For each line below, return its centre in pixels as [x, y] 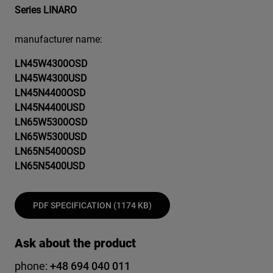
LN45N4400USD [50, 108]
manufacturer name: [58, 40]
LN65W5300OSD [51, 122]
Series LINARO [46, 10]
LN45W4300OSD [51, 64]
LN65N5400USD [50, 166]
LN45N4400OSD [50, 93]
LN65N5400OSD [50, 152]
